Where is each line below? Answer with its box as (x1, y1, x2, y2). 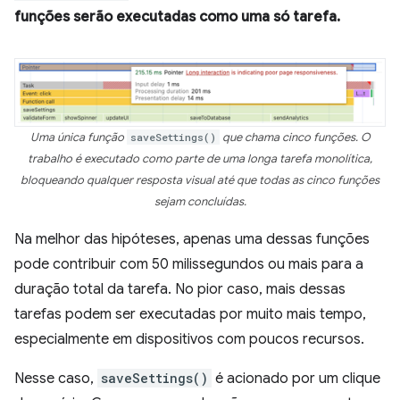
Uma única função (29, 130, 127, 146)
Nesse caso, (14, 370, 97, 388)
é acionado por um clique (212, 370, 380, 388)
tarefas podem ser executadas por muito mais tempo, (14, 305, 366, 324)
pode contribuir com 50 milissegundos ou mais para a (14, 255, 363, 274)
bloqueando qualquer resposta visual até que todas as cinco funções (21, 173, 379, 188)
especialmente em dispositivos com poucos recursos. (14, 330, 364, 349)
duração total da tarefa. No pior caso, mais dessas (14, 280, 346, 299)
